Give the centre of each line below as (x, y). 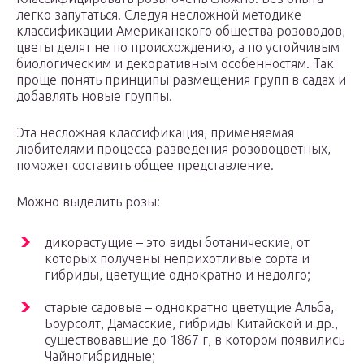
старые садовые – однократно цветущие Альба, (189, 308)
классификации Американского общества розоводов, (181, 31)
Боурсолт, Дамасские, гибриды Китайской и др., (191, 324)
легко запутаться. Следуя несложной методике (159, 15)
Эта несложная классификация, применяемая (155, 133)
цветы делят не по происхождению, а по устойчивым (178, 48)
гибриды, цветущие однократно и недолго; (178, 275)
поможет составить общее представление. (145, 165)
